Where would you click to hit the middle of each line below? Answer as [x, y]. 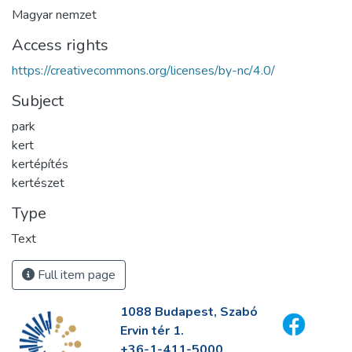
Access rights [60, 45]
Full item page [75, 275]
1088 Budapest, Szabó [189, 312]
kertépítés [40, 164]
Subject [38, 101]
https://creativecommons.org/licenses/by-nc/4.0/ [143, 71]
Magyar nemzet [54, 15]
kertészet [38, 183]
